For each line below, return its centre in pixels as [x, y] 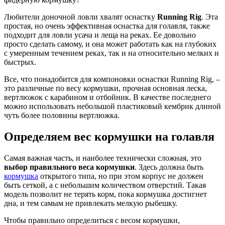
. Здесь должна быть [169, 167]
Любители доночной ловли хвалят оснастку [81, 17]
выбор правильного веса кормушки [69, 167]
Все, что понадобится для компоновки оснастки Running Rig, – [112, 79]
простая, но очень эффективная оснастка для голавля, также [107, 26]
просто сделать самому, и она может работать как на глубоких [110, 44]
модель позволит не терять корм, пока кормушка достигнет [105, 194]
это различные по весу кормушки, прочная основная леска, [105, 88]
